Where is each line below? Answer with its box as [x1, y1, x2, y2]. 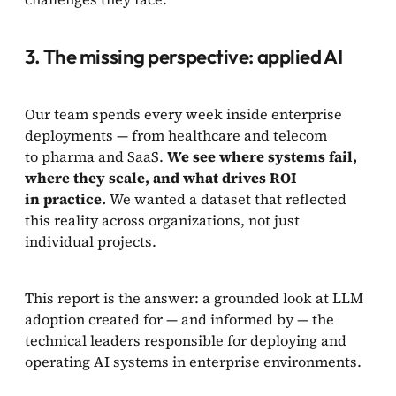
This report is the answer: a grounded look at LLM [25, 288, 363, 308]
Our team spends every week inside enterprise [25, 104, 342, 125]
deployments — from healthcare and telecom [25, 126, 327, 146]
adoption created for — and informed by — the [25, 309, 334, 330]
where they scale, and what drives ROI [25, 168, 296, 188]
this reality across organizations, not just [25, 210, 300, 231]
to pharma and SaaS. [25, 147, 167, 167]
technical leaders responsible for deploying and [25, 331, 346, 351]
